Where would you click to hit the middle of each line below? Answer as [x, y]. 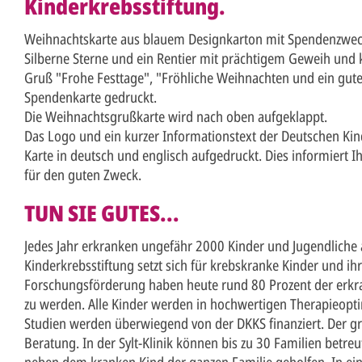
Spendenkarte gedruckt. [90, 97]
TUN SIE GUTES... [102, 213]
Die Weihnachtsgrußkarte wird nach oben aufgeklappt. [176, 116]
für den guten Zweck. [83, 174]
